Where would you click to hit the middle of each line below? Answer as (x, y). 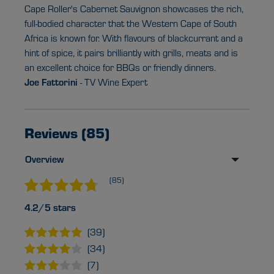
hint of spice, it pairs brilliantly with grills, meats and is (131, 53)
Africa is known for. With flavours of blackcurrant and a (134, 38)
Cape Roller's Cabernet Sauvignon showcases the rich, (134, 9)
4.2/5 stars (50, 207)
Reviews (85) (67, 133)
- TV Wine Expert (113, 82)
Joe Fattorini (51, 82)
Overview (44, 159)
